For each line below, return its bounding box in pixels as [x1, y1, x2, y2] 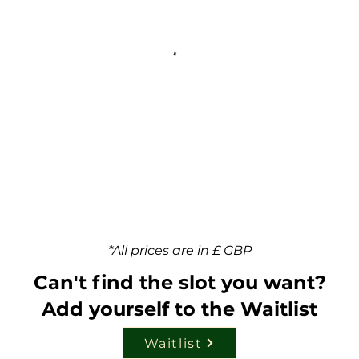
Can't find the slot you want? [33, 271, 326, 294]
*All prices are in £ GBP [107, 243, 252, 258]
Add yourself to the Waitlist [42, 297, 317, 321]
